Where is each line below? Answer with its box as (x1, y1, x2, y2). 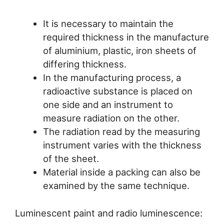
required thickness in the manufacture (42, 31, 209, 42)
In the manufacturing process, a (42, 71, 181, 83)
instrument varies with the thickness (42, 139, 201, 150)
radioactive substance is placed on (42, 85, 192, 96)
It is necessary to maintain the (42, 17, 173, 29)
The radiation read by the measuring (42, 125, 200, 137)
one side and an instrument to (42, 98, 173, 110)
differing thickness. (42, 58, 126, 69)
